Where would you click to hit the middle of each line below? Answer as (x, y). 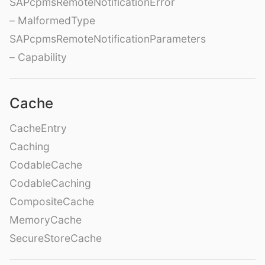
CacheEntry (38, 128)
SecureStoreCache (56, 238)
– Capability (38, 57)
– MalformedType (52, 21)
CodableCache (46, 165)
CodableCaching (50, 183)
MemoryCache (46, 220)
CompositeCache (52, 202)
